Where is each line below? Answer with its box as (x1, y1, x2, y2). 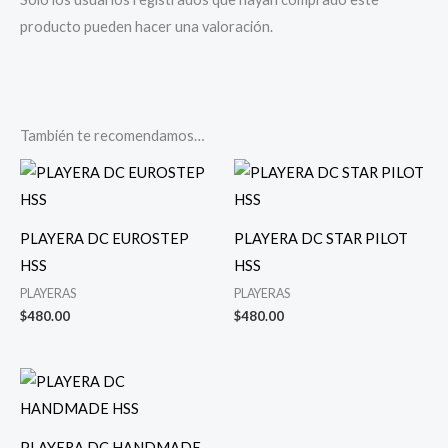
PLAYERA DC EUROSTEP (20, 229, 189, 247)
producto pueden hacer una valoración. (20, 18, 273, 36)
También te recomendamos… (20, 127, 205, 144)
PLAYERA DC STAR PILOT (234, 229, 408, 247)
